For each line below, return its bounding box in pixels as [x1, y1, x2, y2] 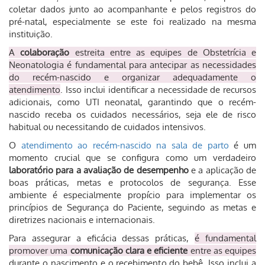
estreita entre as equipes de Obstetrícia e [69, 47, 256, 58]
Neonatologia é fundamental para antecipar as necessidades [9, 59, 256, 70]
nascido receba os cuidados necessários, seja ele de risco [9, 109, 256, 120]
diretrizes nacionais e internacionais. [9, 214, 155, 225]
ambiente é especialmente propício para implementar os [9, 189, 256, 201]
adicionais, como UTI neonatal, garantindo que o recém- [9, 96, 256, 108]
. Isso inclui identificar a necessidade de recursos [60, 84, 256, 95]
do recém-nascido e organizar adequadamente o [9, 72, 256, 83]
